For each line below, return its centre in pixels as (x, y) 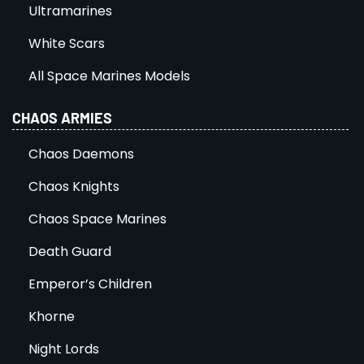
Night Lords (64, 349)
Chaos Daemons (81, 154)
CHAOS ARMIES (62, 117)
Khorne (52, 316)
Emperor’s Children (90, 284)
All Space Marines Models (109, 76)
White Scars (67, 43)
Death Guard (70, 251)
